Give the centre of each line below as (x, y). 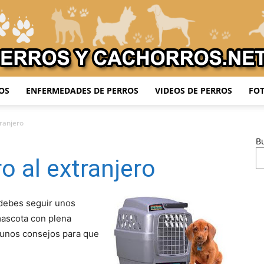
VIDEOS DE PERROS (194, 90)
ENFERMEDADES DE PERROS (82, 90)
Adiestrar (149, 111)
